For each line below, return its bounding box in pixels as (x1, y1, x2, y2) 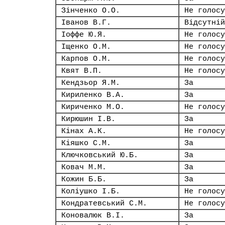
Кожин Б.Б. (61, 175, 106, 183)
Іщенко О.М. (61, 43, 111, 51)
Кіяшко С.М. (61, 139, 111, 147)
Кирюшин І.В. (61, 115, 116, 123)
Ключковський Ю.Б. (61, 151, 138, 159)
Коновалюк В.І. (61, 211, 125, 219)
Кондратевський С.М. (61, 199, 147, 207)
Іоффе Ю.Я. (61, 31, 106, 39)
